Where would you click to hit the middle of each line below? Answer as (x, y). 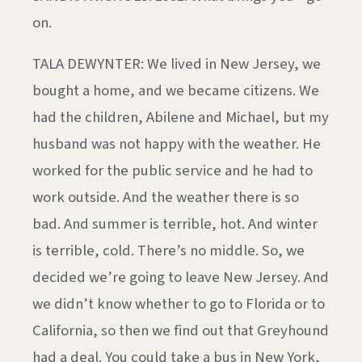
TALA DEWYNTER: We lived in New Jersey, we (177, 64)
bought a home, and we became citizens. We (176, 91)
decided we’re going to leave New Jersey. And (181, 278)
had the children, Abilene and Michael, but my (181, 118)
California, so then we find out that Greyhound (181, 331)
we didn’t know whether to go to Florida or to (179, 304)
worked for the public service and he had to (173, 171)
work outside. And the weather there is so (166, 198)
